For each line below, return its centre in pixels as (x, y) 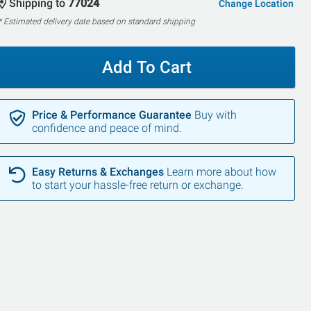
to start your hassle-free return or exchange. (137, 185)
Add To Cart (146, 67)
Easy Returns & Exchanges (98, 172)
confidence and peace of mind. (107, 128)
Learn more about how (221, 172)
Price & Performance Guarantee (111, 115)
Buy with (215, 115)
